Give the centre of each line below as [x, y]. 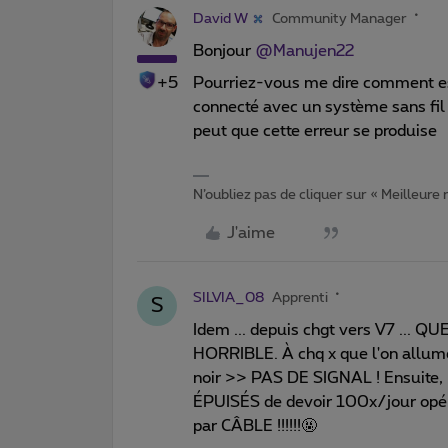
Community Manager [339, 18]
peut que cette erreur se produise [315, 130]
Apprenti [300, 297]
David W [220, 18]
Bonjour [224, 50]
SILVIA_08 [228, 297]
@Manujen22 [304, 50]
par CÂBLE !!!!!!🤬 [255, 425]
